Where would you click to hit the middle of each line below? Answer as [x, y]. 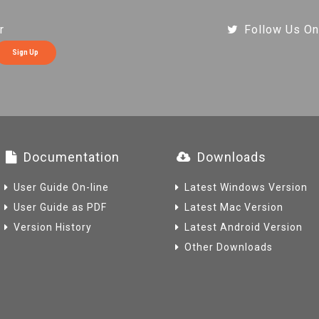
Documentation [72, 157]
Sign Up [25, 52]
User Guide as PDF [60, 207]
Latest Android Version [244, 227]
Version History [53, 227]
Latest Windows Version [246, 187]
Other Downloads [229, 247]
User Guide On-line [61, 187]
